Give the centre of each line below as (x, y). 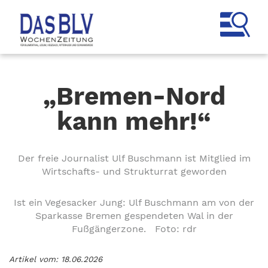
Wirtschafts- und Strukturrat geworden (134, 171)
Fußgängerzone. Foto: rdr (134, 229)
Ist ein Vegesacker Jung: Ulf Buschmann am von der (134, 202)
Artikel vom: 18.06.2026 (56, 259)
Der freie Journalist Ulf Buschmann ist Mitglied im (134, 158)
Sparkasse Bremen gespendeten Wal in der (134, 216)
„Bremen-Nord (134, 96)
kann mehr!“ (134, 121)
